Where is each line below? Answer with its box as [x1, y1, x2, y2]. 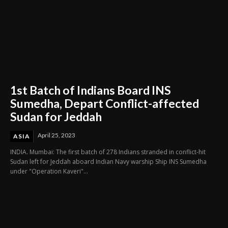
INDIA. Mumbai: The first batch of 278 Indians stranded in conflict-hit [10, 147, 206, 156]
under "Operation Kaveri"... [10, 166, 88, 176]
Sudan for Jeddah [10, 109, 104, 124]
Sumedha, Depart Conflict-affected [10, 96, 199, 110]
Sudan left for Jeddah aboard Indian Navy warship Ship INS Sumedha [10, 157, 207, 166]
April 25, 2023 [38, 131, 75, 139]
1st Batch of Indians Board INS [10, 82, 171, 97]
